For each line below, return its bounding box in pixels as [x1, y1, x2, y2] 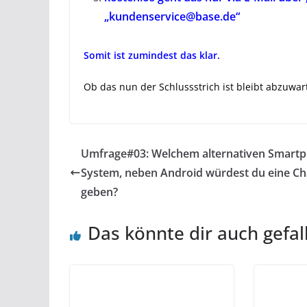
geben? [81, 184, 118, 199]
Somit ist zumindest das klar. [84, 49, 220, 62]
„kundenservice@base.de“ [104, 9, 240, 24]
